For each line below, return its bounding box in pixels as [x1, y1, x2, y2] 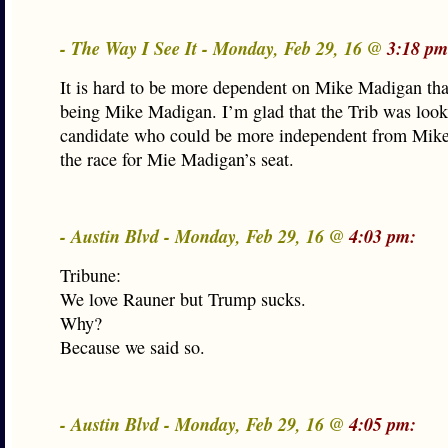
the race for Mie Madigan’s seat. [60, 147, 294, 171]
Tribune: [60, 263, 121, 287]
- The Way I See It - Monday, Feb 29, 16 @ [60, 35, 387, 61]
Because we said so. [60, 335, 205, 359]
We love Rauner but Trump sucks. [60, 287, 306, 311]
